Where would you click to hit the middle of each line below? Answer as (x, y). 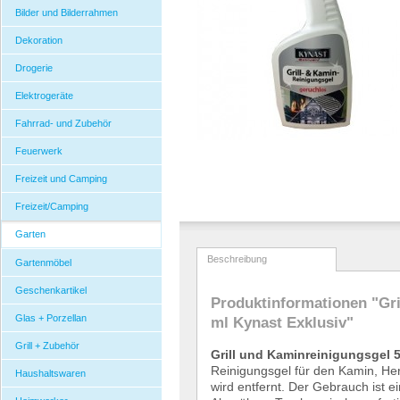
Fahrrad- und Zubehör (63, 123)
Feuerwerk (39, 151)
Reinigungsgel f (255, 370)
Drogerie (34, 68)
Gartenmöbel (43, 262)
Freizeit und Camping (61, 179)
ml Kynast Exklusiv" (283, 322)
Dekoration (39, 40)
